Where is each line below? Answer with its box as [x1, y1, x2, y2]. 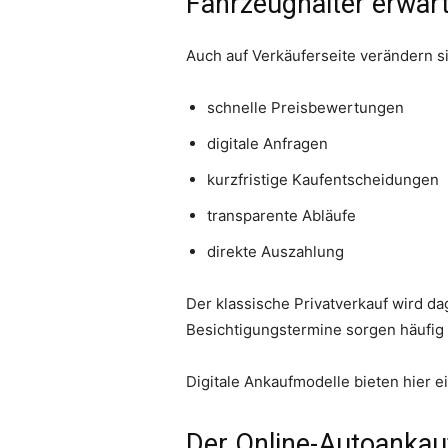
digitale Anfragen [207, 134, 328, 154]
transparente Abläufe [207, 206, 356, 226]
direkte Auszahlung [207, 242, 344, 262]
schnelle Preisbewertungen [207, 98, 404, 118]
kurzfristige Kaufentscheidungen [207, 170, 439, 190]
